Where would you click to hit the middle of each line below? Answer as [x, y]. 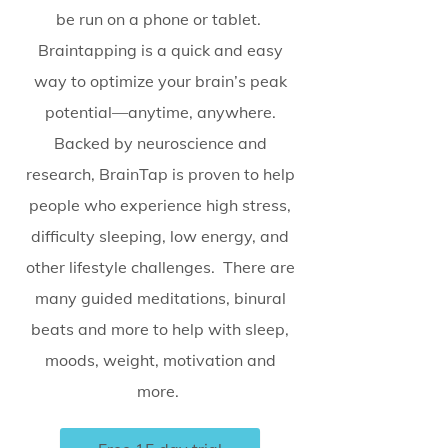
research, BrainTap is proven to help [160, 174]
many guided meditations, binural [160, 298]
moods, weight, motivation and [160, 360]
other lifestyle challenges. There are [160, 267]
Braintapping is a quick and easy [160, 50]
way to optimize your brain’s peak [160, 81]
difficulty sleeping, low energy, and [160, 236]
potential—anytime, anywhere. [160, 112]
